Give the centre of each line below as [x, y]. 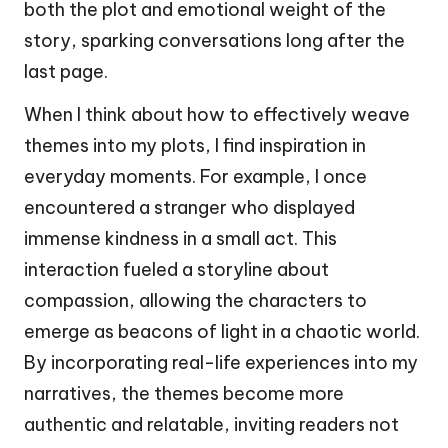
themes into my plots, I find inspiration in [195, 145]
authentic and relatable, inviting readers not [211, 424]
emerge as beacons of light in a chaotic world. [222, 331]
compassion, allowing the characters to [195, 300]
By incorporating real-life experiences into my [221, 362]
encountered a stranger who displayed [189, 207]
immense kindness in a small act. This [180, 238]
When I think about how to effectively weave [217, 114]
